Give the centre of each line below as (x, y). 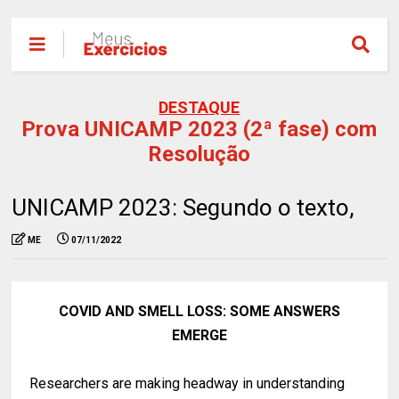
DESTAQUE (199, 107)
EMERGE (199, 335)
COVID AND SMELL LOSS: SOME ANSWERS (199, 311)
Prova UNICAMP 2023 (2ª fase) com (199, 129)
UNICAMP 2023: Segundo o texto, (183, 208)
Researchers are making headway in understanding (187, 383)
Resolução (199, 154)
